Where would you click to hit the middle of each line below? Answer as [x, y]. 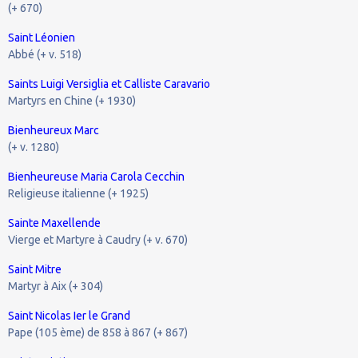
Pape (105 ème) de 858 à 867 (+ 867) [98, 332]
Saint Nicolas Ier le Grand [69, 315]
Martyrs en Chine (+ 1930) [72, 100]
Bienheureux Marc [54, 130]
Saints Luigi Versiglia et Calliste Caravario [109, 84]
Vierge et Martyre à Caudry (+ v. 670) [98, 239]
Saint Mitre [35, 269]
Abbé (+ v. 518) [45, 54]
